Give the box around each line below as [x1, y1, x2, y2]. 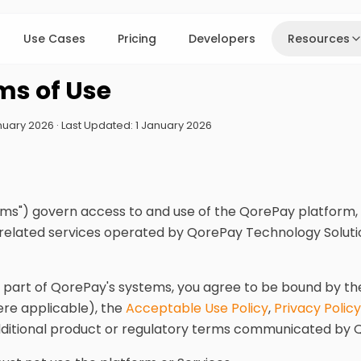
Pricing [118, 31, 157, 47]
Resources [288, 31, 351, 47]
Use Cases [23, 31, 86, 47]
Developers [189, 31, 256, 47]
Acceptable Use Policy [126, 299, 268, 317]
